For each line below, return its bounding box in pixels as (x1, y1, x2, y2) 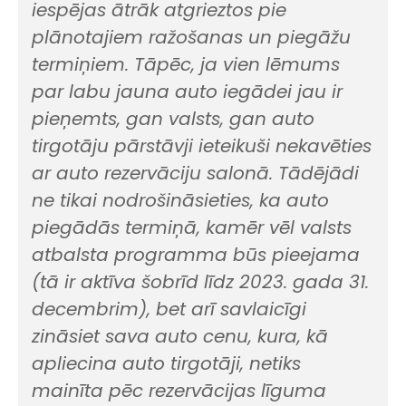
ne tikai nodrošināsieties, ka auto (32, 187, 329, 213)
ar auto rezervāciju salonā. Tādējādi (32, 159, 359, 186)
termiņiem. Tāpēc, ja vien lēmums (32, 51, 340, 77)
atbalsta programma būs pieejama (32, 241, 360, 267)
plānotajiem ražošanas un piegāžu (32, 24, 351, 50)
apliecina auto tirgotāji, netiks (32, 350, 301, 376)
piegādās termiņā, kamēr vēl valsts (32, 214, 352, 240)
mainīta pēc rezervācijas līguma (32, 377, 326, 403)
